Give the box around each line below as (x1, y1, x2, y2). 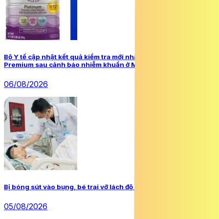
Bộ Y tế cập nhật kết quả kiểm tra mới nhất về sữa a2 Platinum (4, 52, 204, 61)
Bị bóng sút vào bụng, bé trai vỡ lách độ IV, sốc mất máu (4, 183, 185, 191)
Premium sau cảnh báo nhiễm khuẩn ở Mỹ (4, 60, 141, 68)
